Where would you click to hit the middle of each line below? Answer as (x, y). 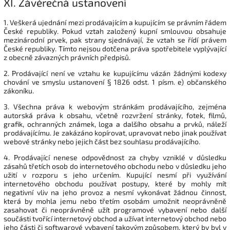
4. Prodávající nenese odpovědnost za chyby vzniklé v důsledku (115, 157)
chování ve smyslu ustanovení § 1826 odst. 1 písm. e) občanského (115, 82)
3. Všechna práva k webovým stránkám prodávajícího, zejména (115, 106)
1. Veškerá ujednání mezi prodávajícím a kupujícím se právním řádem (115, 22)
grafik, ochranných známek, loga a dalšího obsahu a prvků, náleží (115, 124)
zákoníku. (19, 90)
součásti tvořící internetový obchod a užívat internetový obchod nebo (115, 218)
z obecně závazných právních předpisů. (67, 57)
